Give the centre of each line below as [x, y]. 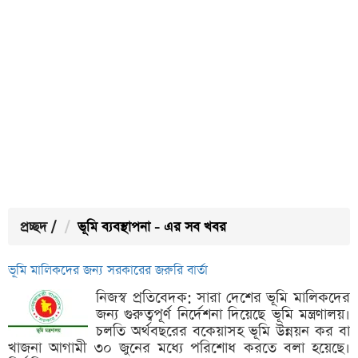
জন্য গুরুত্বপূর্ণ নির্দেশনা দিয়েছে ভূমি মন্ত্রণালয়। [223, 314]
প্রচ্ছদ [34, 227]
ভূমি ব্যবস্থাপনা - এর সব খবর [152, 227]
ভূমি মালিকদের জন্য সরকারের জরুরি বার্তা [108, 271]
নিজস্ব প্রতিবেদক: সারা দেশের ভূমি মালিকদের [223, 298]
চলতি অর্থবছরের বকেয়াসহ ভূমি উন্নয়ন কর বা [223, 331]
